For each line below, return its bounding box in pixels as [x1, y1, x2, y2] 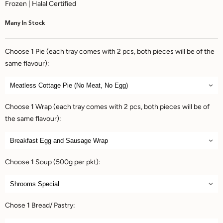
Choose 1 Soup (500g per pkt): [5, 158, 101, 167]
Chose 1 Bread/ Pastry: [5, 201, 75, 210]
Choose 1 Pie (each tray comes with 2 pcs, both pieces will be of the [5, 47, 215, 56]
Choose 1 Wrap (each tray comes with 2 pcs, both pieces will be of [5, 103, 210, 111]
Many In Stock [5, 20, 45, 27]
